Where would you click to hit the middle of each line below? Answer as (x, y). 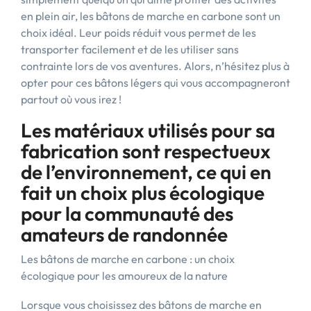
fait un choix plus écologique (143, 193)
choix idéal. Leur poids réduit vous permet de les (138, 33)
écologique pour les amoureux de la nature (124, 276)
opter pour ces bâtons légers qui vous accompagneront (155, 83)
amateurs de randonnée (124, 234)
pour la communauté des (127, 213)
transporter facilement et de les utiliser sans (130, 49)
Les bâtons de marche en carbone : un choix (128, 259)
